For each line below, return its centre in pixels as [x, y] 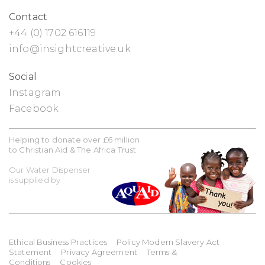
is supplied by [35, 180]
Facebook [34, 108]
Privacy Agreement [99, 252]
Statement [30, 252]
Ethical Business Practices [58, 242]
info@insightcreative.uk [70, 49]
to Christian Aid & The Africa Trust [73, 149]
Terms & [161, 252]
